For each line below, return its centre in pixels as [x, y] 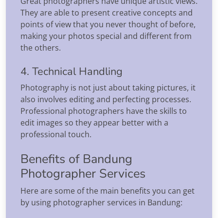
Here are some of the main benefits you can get [108, 191]
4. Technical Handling [72, 71]
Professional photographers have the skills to [104, 111]
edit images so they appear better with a [94, 122]
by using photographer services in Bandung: [101, 202]
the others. [41, 47]
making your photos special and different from [106, 36]
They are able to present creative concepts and [107, 12]
